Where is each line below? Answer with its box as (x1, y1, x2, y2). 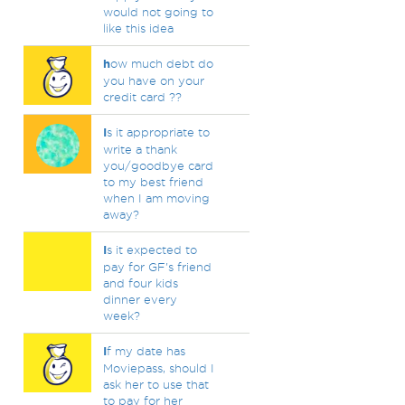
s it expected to (106, 243, 197, 256)
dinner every (102, 293, 177, 306)
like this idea (102, 22, 174, 34)
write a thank (102, 143, 177, 155)
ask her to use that (102, 378, 209, 391)
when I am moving (102, 192, 210, 204)
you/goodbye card (102, 159, 213, 172)
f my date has (106, 344, 185, 357)
